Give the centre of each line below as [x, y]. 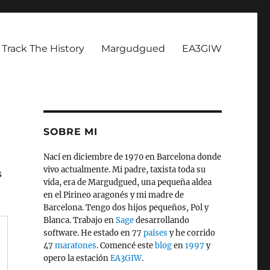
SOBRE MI [70, 132]
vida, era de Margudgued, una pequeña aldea [127, 182]
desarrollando [161, 220]
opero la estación [77, 258]
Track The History [43, 48]
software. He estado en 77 [93, 233]
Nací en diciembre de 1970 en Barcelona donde [132, 157]
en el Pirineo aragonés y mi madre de [113, 195]
